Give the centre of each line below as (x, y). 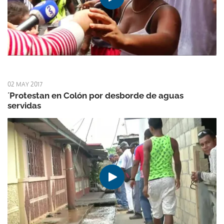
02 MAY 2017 (25, 84)
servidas (24, 106)
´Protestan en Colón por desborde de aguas (95, 96)
